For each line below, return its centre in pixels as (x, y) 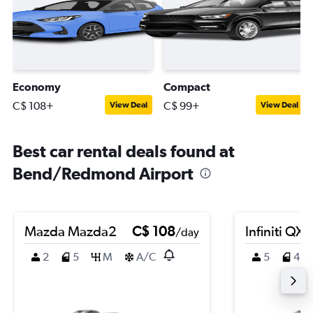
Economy (37, 87)
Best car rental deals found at (124, 151)
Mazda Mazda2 (71, 231)
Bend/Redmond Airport (103, 173)
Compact (187, 87)
